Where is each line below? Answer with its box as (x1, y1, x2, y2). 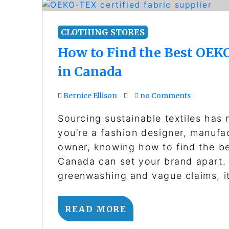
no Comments (139, 91, 191, 101)
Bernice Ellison (63, 91, 117, 101)
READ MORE (65, 204, 127, 215)
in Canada (58, 63, 122, 80)
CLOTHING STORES (61, 27, 145, 38)
